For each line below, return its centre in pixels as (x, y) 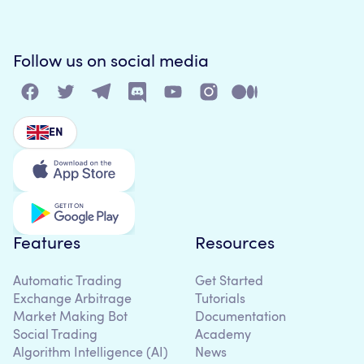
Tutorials (220, 300)
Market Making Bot (70, 318)
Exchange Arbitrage (72, 300)
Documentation (240, 318)
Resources (235, 245)
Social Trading (55, 336)
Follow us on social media (111, 62)
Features (47, 245)
